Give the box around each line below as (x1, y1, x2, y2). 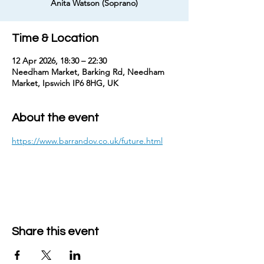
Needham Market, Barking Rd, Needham (12, 67, 164, 77)
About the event (12, 112, 99, 124)
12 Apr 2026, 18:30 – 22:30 (12, 55, 107, 66)
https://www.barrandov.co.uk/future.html (12, 136, 163, 146)
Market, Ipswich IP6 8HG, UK (12, 78, 118, 88)
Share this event (12, 226, 99, 237)
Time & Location (12, 32, 98, 44)
